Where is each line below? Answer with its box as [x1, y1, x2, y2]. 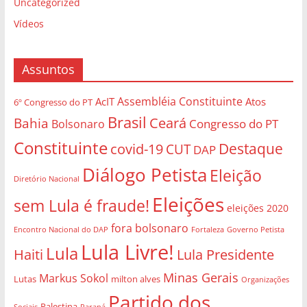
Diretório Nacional [13, 173, 79, 184]
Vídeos [13, 16, 44, 30]
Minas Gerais [162, 268, 238, 286]
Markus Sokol [38, 270, 108, 286]
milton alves [110, 272, 160, 285]
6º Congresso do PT [13, 95, 93, 108]
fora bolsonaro [110, 220, 188, 236]
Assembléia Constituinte [116, 93, 243, 109]
